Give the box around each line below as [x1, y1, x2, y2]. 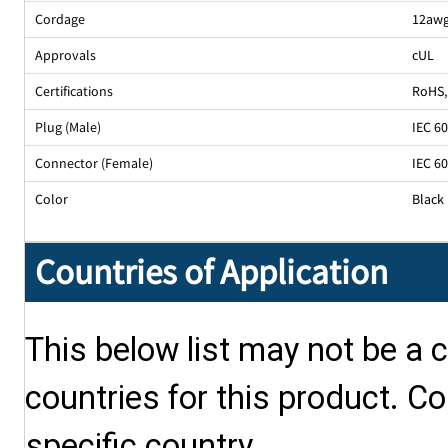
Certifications [35, 82, 114, 101]
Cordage [35, 10, 86, 29]
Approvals [35, 46, 97, 65]
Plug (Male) [35, 118, 102, 137]
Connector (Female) [35, 154, 154, 173]
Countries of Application [35, 250, 388, 295]
